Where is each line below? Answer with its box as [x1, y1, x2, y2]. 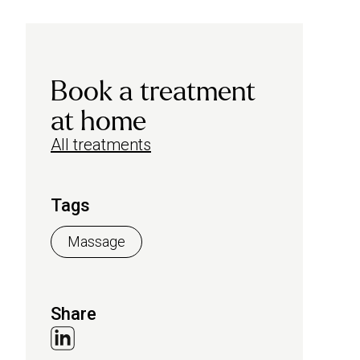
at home [51, 106, 146, 136]
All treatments [51, 135, 151, 154]
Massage [67, 233, 125, 250]
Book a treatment [51, 76, 256, 106]
